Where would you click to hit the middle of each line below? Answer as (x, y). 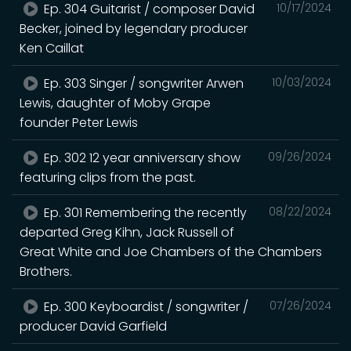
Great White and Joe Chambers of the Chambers (171, 251)
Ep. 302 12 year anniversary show (141, 157)
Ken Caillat (52, 48)
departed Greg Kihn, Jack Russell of (127, 232)
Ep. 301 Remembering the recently (144, 212)
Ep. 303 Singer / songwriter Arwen (143, 83)
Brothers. (46, 271)
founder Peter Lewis (79, 122)
